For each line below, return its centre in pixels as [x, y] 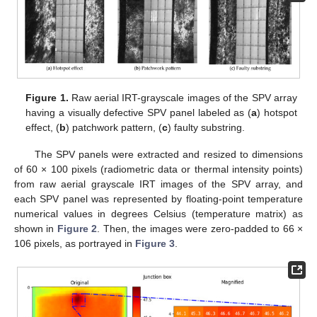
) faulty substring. [207, 127]
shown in [36, 228]
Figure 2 [77, 228]
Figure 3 [155, 243]
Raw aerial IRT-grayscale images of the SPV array [183, 97]
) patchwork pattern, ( [114, 127]
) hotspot [277, 112]
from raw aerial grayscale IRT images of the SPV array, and [158, 184]
